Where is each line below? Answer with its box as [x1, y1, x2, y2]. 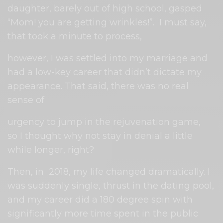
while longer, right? [7, 144, 95, 155]
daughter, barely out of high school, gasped [7, 2, 203, 14]
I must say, [159, 16, 207, 28]
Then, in [7, 166, 44, 177]
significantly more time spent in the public [7, 208, 199, 219]
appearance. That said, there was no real [7, 80, 189, 92]
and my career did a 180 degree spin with [7, 194, 193, 205]
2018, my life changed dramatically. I [49, 166, 211, 177]
